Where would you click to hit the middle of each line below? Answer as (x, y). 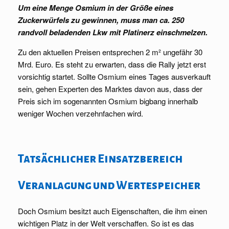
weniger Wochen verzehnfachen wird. (81, 113)
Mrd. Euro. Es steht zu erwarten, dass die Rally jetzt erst (112, 64)
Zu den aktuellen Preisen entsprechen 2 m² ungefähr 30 (110, 52)
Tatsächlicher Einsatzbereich (100, 159)
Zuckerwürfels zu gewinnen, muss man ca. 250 (101, 20)
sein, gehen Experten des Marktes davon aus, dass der (110, 89)
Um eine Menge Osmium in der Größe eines (96, 8)
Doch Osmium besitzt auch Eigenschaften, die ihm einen (112, 211)
